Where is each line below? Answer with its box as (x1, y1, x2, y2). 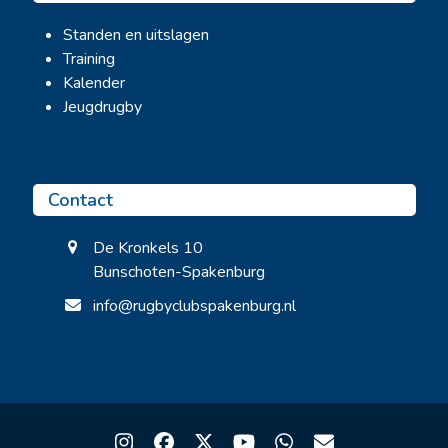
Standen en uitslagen (62, 24, 209, 46)
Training (62, 48, 115, 70)
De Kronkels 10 (92, 237, 203, 259)
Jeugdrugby (62, 96, 142, 118)
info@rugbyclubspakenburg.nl (92, 295, 296, 317)
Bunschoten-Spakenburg (92, 261, 265, 283)
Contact (47, 188, 113, 212)
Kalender (62, 72, 125, 94)
